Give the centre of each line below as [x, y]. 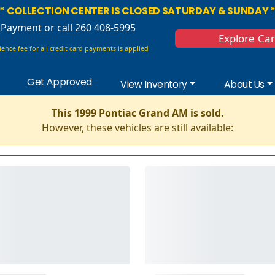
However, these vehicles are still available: [137, 127]
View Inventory [154, 84]
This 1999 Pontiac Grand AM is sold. [137, 113]
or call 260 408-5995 [89, 28]
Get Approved [60, 82]
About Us [244, 84]
